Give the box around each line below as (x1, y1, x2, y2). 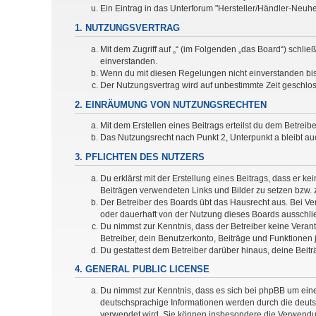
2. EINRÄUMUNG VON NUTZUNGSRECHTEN (75, 99, 267, 110)
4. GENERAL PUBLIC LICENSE (75, 265, 209, 275)
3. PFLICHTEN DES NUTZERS (75, 152, 205, 163)
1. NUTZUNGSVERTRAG (75, 23, 180, 34)
